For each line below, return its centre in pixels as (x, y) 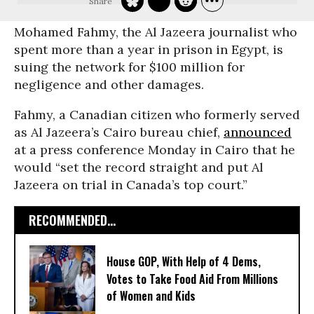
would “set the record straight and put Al (139, 167)
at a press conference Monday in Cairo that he (155, 150)
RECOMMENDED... (72, 220)
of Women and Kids (151, 296)
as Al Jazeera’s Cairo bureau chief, (119, 132)
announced (258, 132)
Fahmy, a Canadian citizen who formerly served (157, 115)
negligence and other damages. (109, 84)
